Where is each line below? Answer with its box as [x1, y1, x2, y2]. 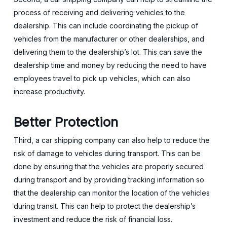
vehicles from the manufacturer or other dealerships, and [13, 34, 204, 43]
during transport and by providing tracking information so [13, 175, 204, 184]
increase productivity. [13, 87, 87, 96]
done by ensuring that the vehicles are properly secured [13, 162, 204, 171]
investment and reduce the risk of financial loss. [13, 215, 174, 223]
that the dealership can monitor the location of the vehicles [13, 188, 210, 197]
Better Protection [13, 114, 118, 130]
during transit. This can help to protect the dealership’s [13, 202, 196, 210]
